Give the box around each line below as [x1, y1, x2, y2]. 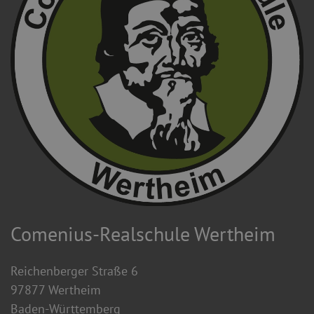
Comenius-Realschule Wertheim [11, 220, 275, 247]
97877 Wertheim [11, 281, 101, 298]
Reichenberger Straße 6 [11, 262, 138, 279]
